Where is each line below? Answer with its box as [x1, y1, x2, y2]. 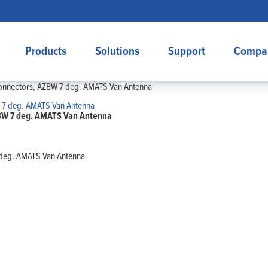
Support [167, 42, 205, 60]
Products [25, 42, 66, 60]
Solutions [95, 42, 139, 60]
